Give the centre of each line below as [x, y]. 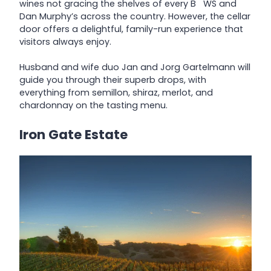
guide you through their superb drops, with [113, 80]
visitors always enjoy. [65, 42]
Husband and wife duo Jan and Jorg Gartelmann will [135, 67]
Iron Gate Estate [73, 134]
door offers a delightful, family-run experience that [131, 29]
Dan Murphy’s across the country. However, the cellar [135, 17]
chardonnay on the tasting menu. [93, 106]
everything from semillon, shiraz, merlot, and [116, 93]
